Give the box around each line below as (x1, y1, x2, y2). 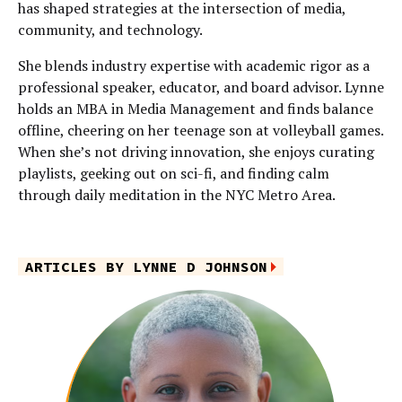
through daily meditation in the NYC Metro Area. (18, 185, 336, 205)
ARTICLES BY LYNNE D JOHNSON (25, 258, 267, 275)
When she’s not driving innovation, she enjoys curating (18, 142, 374, 162)
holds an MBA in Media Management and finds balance (18, 99, 373, 118)
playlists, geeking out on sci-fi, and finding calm (18, 163, 329, 183)
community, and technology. (18, 20, 203, 39)
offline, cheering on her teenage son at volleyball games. (18, 120, 383, 140)
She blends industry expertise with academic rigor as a (18, 56, 370, 75)
